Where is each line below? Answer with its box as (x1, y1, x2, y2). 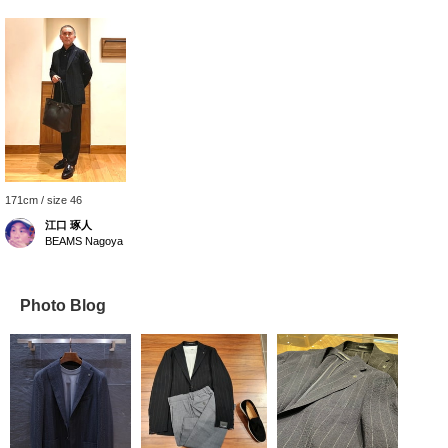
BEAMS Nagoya (45, 235, 123, 248)
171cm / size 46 (5, 194, 82, 207)
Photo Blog (20, 297, 106, 315)
